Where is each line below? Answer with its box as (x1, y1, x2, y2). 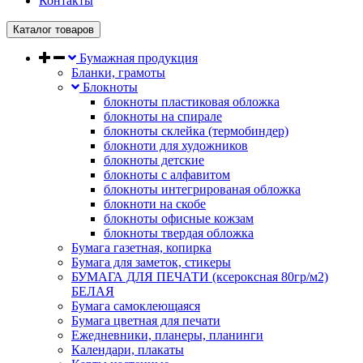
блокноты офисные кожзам (104, 211, 254, 225)
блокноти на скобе (104, 197, 206, 211)
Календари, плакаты (71, 343, 184, 357)
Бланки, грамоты (71, 66, 165, 79)
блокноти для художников (104, 139, 248, 152)
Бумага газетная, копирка (71, 241, 211, 254)
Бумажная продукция (76, 51, 198, 65)
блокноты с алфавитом (104, 168, 230, 181)
